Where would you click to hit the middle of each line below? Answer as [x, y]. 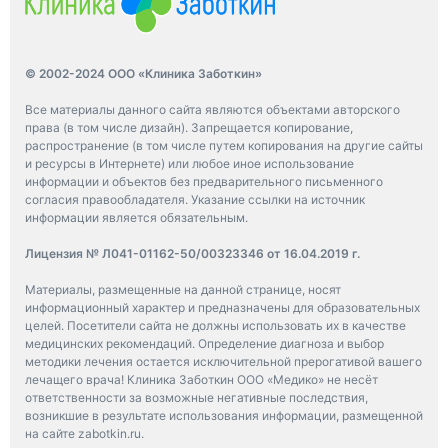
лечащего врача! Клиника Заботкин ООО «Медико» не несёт [201, 379]
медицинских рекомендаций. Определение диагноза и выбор [204, 343]
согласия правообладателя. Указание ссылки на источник [195, 199]
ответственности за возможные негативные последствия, [196, 397]
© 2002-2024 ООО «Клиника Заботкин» [143, 73]
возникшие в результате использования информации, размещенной [224, 415]
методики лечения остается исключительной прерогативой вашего [223, 361]
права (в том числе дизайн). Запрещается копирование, [189, 127]
